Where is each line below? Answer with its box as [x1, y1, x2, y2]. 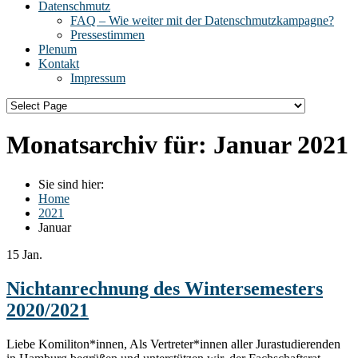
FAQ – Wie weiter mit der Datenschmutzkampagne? [70, 14, 334, 27]
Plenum [38, 42, 77, 56]
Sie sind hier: [38, 177, 104, 191]
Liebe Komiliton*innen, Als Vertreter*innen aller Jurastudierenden [6, 336, 340, 351]
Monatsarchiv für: [6, 130, 213, 160]
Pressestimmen [70, 28, 145, 42]
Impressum [70, 71, 125, 85]
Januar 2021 [213, 130, 348, 160]
